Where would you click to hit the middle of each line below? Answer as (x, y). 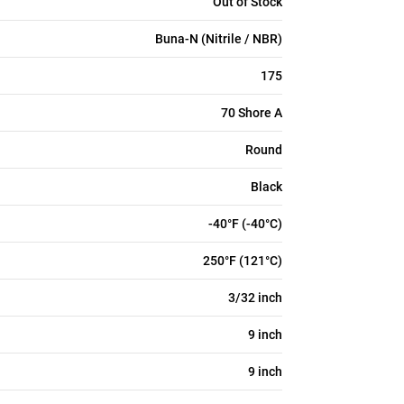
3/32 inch (255, 298)
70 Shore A (252, 113)
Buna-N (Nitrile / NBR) (219, 39)
